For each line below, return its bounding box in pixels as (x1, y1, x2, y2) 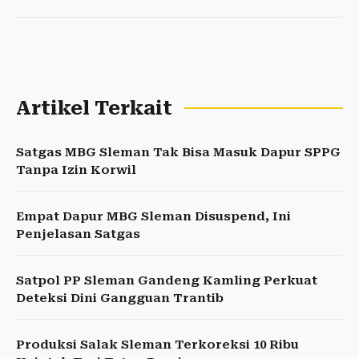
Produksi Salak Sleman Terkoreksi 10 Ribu (16, 337, 299, 353)
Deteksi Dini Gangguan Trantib (16, 291, 224, 306)
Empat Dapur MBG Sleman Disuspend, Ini (16, 209, 291, 224)
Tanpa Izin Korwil (16, 163, 136, 178)
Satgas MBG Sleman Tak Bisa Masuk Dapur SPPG (16, 145, 341, 160)
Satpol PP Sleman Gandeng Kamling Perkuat (16, 273, 317, 288)
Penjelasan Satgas (16, 227, 140, 242)
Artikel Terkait (16, 97, 172, 120)
